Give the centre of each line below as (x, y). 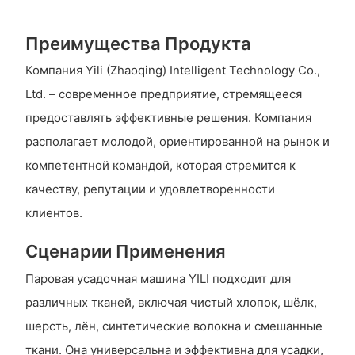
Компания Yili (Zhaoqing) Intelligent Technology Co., (172, 71)
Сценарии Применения (125, 252)
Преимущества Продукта (138, 43)
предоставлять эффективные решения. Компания (168, 118)
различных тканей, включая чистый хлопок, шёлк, (171, 302)
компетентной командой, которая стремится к (160, 166)
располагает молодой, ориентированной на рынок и (177, 142)
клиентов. (53, 213)
